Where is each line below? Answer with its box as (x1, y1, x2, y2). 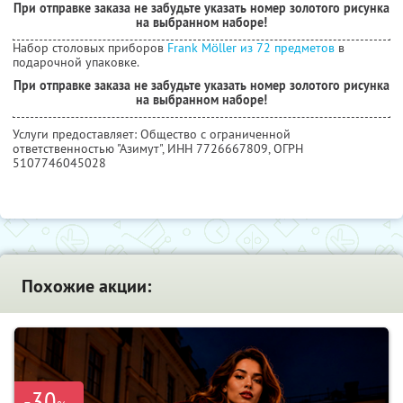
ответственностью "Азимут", (13, 139, 167, 157)
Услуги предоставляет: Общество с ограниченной (13, 125, 291, 142)
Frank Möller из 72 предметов (167, 39, 335, 56)
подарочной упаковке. (13, 53, 139, 70)
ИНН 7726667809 (167, 139, 268, 157)
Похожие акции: (22, 273, 151, 298)
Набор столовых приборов (13, 39, 167, 56)
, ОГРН (268, 139, 303, 157)
